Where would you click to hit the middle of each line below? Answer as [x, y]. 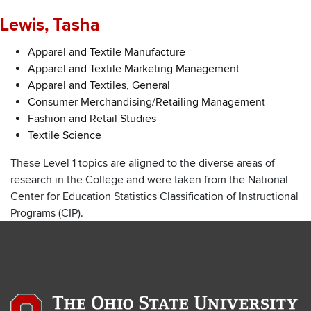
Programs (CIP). [47, 213]
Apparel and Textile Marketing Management [134, 68]
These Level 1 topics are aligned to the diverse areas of [143, 163]
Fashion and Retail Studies [92, 118]
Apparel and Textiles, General [99, 85]
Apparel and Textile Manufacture [107, 52]
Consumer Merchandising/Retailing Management [146, 102]
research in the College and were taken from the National [149, 179]
